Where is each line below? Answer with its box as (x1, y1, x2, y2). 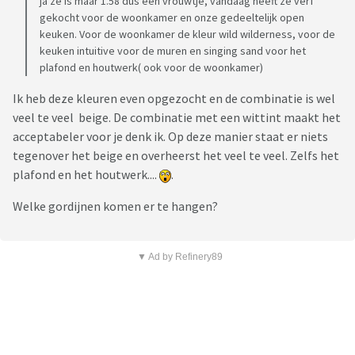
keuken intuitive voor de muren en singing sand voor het (40, 44, 306, 59)
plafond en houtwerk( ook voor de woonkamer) (40, 60, 263, 75)
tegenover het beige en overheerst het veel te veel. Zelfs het (13, 147, 339, 164)
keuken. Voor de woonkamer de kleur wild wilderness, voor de (40, 27, 335, 42)
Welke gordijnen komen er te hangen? (13, 198, 218, 215)
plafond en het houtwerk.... (13, 166, 159, 183)
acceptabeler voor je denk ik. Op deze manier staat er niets (13, 128, 328, 145)
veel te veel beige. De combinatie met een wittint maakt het (13, 109, 341, 126)
